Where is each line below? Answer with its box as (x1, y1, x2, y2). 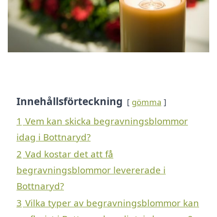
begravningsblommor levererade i (16, 163, 166, 176)
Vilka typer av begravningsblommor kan (25, 196, 199, 209)
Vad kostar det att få (25, 147, 113, 160)
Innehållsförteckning (16, 94, 123, 108)
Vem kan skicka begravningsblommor (25, 114, 188, 127)
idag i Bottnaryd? (16, 130, 91, 143)
